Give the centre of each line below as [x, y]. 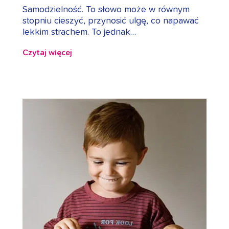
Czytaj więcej [47, 53]
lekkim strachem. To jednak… [79, 32]
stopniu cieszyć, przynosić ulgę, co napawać [111, 21]
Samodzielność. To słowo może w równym [106, 10]
